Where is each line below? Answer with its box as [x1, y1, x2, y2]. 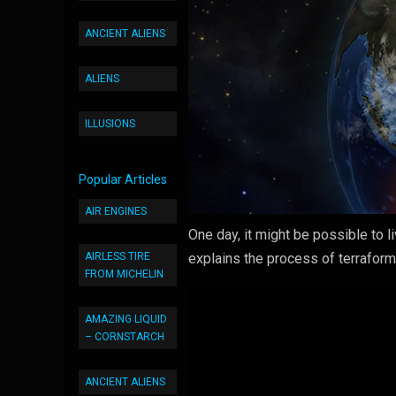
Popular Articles [79, 172, 167, 187]
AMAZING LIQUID [85, 313, 167, 325]
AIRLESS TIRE [85, 250, 150, 263]
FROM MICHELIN [85, 268, 164, 280]
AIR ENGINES [85, 205, 147, 217]
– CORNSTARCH [85, 331, 164, 343]
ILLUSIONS [85, 118, 135, 130]
